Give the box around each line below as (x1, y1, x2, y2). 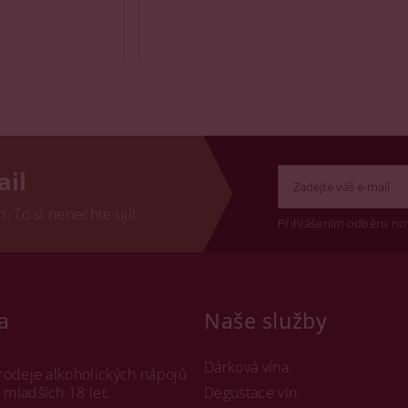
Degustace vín (204, 382, 298, 403)
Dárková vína (204, 357, 289, 377)
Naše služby (204, 306, 328, 335)
